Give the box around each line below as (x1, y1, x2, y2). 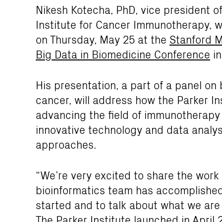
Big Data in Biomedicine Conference (36, 46, 210, 61)
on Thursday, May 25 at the (36, 31, 169, 47)
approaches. (36, 136, 96, 152)
